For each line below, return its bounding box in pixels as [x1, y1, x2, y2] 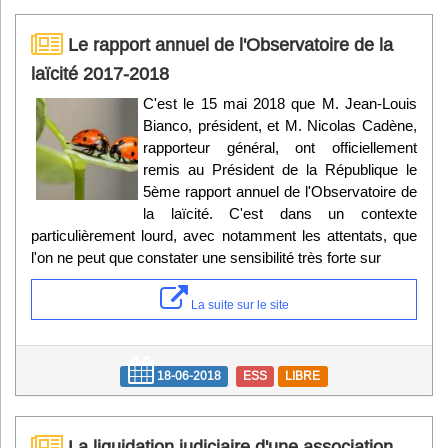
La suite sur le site [187, 297, 289, 313]
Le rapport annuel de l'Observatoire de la [63, 34, 393, 56]
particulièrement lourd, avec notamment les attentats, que [31, 227, 417, 245]
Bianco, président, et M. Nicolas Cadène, [143, 117, 417, 135]
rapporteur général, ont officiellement [143, 139, 417, 157]
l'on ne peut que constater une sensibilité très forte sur [31, 249, 381, 267]
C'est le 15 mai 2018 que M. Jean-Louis [143, 95, 417, 113]
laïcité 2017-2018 [31, 63, 169, 85]
